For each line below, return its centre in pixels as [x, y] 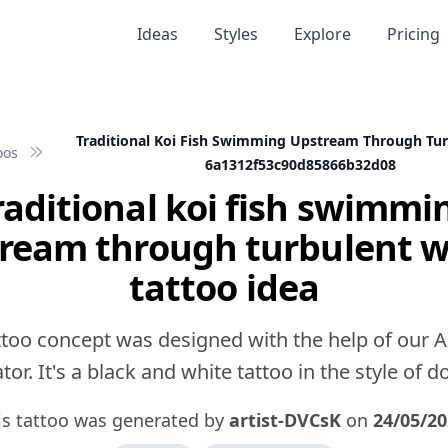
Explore [322, 34]
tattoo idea [224, 287]
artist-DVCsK [285, 420]
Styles [235, 34]
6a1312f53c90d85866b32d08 [300, 164]
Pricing [413, 34]
